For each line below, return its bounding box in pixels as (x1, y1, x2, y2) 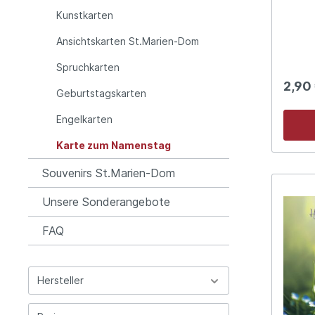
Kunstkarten (56, 8, 113, 21)
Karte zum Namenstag (56, 139, 171, 151)
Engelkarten (56, 112, 112, 125)
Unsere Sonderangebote (42, 194, 170, 209)
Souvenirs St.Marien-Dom (42, 165, 175, 180)
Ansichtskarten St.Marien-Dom (56, 34, 199, 47)
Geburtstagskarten (56, 86, 146, 99)
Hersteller (37, 274, 84, 286)
